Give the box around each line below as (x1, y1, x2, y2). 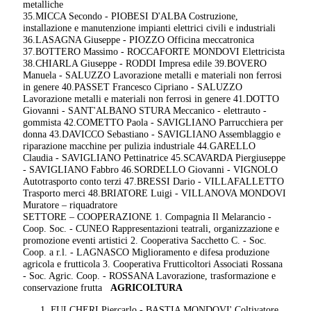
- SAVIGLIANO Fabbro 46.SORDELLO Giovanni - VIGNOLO (23, 164, 278, 176)
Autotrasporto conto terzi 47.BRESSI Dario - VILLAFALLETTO (23, 176, 285, 187)
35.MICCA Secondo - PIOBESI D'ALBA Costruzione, (23, 10, 239, 22)
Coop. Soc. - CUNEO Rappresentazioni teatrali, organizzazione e (23, 223, 280, 235)
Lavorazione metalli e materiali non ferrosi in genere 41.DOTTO (23, 93, 280, 105)
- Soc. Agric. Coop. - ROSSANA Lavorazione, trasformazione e (23, 270, 276, 282)
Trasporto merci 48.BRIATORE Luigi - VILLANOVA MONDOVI (23, 187, 287, 199)
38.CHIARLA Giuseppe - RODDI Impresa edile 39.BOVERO (23, 58, 267, 69)
